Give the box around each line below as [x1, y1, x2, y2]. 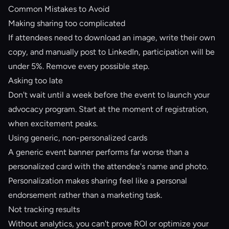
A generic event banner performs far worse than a [8, 147, 189, 157]
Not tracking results [8, 204, 80, 214]
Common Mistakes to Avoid [8, 4, 109, 14]
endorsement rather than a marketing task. [8, 190, 162, 200]
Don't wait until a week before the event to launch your [8, 90, 210, 100]
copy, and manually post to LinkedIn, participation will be [8, 47, 215, 57]
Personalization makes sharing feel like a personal [8, 176, 187, 186]
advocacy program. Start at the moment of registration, [8, 104, 209, 114]
